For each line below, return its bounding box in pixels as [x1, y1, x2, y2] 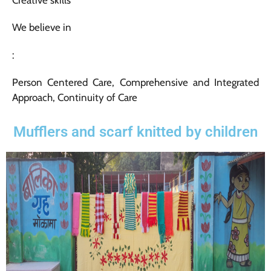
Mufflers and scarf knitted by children [13, 123, 258, 140]
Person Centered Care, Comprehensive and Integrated [12, 76, 259, 89]
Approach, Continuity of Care [12, 91, 137, 104]
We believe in [12, 21, 71, 34]
